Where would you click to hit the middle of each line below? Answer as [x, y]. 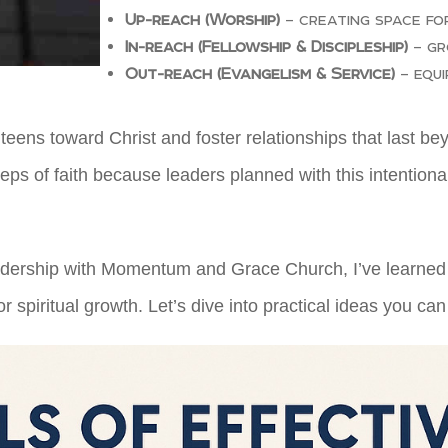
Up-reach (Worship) [202, 18]
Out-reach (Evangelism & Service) [260, 72]
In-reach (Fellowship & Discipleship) [266, 45]
